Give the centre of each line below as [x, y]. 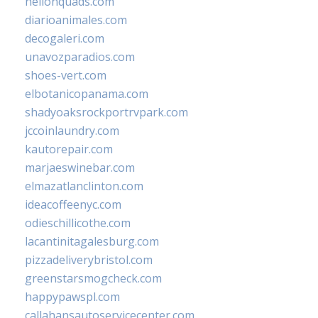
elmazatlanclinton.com [84, 186]
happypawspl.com [72, 297]
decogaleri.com [65, 39]
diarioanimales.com [76, 20]
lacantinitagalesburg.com [92, 242]
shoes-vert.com [66, 76]
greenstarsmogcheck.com [93, 279]
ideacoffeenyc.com [73, 205]
